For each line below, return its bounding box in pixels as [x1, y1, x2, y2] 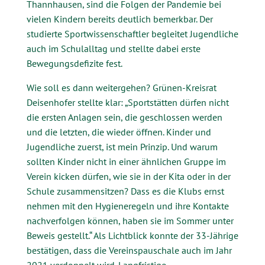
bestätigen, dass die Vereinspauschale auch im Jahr [26, 244, 232, 256]
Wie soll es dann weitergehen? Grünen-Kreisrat [26, 82, 216, 93]
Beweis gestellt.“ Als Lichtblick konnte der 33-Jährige [26, 230, 238, 241]
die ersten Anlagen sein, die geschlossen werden [26, 111, 222, 123]
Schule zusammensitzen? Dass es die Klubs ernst [26, 185, 224, 197]
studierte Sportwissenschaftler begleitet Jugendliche [26, 28, 238, 40]
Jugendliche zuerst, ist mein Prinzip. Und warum [26, 141, 218, 153]
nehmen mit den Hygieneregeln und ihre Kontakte [26, 200, 229, 212]
